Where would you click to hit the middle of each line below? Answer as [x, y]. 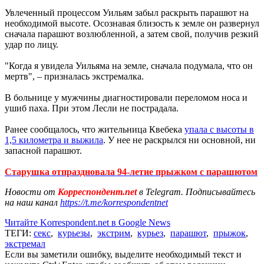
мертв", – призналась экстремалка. [74, 76]
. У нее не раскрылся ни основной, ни [179, 140]
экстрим [114, 233]
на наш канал [32, 202]
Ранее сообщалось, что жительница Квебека [95, 129]
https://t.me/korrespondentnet [114, 202]
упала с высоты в [219, 129]
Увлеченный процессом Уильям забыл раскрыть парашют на [127, 12]
